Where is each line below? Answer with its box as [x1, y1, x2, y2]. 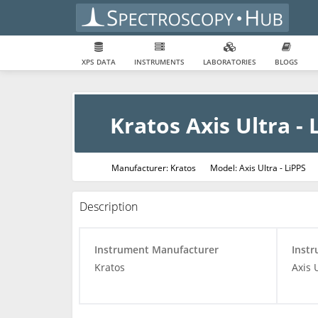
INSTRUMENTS [134, 57, 185, 67]
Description [79, 199, 138, 214]
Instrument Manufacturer [94, 243, 219, 256]
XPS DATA [82, 57, 116, 67]
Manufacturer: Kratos [111, 162, 196, 174]
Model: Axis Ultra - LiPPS [210, 162, 306, 174]
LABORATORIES [203, 57, 256, 67]
